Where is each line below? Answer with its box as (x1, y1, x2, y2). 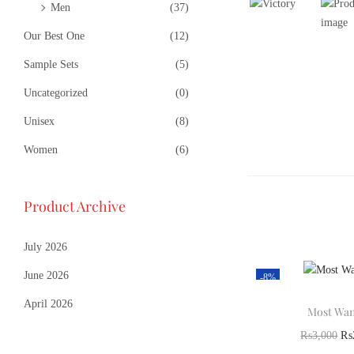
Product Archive (24, 196, 126, 216)
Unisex (24, 115, 55, 127)
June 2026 (24, 269, 69, 281)
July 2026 (24, 240, 67, 253)
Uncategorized (24, 86, 88, 99)
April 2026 (24, 297, 73, 310)
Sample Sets (24, 58, 78, 70)
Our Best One (24, 29, 85, 42)
